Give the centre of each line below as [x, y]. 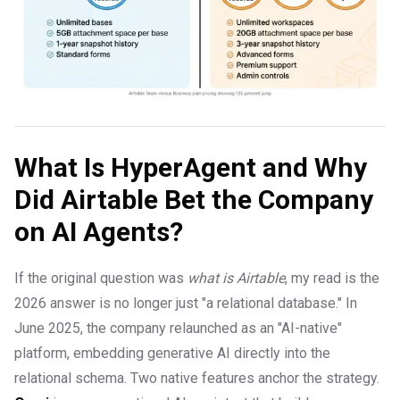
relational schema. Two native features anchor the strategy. [197, 379]
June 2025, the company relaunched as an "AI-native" [178, 329]
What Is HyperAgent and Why [191, 168]
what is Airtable [236, 279]
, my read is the [332, 279]
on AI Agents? [99, 232]
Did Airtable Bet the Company [194, 200]
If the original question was [101, 279]
